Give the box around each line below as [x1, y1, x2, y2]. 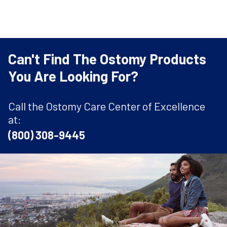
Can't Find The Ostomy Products [8, 50, 206, 67]
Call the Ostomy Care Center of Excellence [8, 99, 205, 112]
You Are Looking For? [8, 67, 138, 85]
